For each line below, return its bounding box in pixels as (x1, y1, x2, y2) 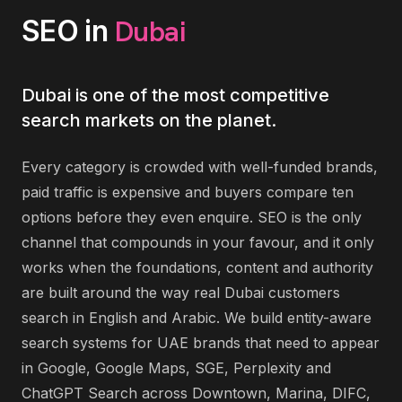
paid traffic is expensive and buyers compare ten (22, 183, 354, 201)
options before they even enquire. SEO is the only (22, 208, 362, 226)
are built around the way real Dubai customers (22, 284, 340, 301)
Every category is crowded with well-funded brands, (22, 158, 378, 176)
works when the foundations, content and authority (22, 258, 373, 276)
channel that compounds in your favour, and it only (22, 233, 374, 251)
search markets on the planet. (22, 109, 276, 131)
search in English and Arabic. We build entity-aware (22, 309, 371, 327)
